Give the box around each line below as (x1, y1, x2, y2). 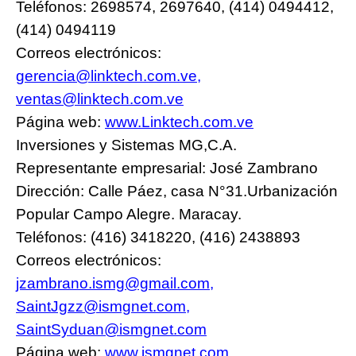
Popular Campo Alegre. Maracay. (16, 205, 246, 222)
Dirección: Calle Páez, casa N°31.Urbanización (16, 182, 338, 199)
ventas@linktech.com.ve (16, 90, 184, 107)
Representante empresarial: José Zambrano (16, 159, 318, 176)
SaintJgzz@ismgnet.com (16, 297, 186, 315)
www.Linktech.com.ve (105, 113, 253, 130)
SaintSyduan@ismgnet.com (16, 320, 207, 338)
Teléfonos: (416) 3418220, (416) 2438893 (16, 228, 300, 246)
